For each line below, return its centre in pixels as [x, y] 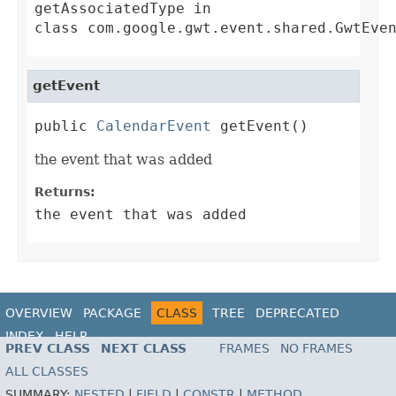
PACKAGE [112, 313]
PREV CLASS [48, 348]
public [65, 126]
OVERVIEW [39, 313]
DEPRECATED [297, 313]
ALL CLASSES [47, 371]
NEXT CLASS [144, 348]
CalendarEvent [154, 126]
